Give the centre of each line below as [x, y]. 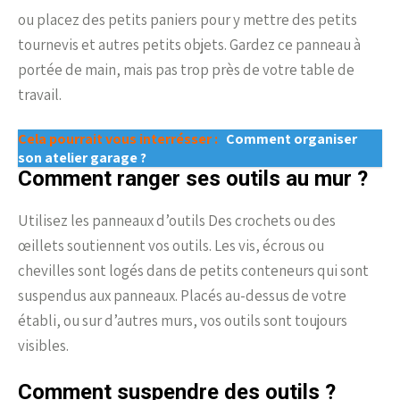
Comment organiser [292, 139]
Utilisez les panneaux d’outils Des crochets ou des [177, 221]
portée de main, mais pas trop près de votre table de [186, 70]
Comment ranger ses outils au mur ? [193, 179]
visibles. [43, 346]
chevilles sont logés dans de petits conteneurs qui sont [193, 271]
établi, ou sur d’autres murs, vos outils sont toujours [183, 321]
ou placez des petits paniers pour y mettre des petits [187, 20]
